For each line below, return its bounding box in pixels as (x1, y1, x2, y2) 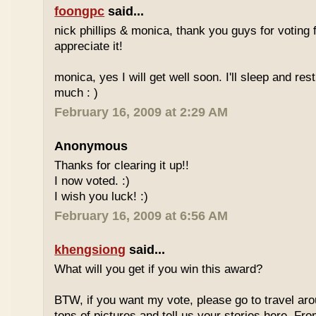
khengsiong (54, 243, 126, 257)
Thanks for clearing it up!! (54, 159, 190, 172)
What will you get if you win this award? (54, 262, 263, 276)
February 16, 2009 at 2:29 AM (54, 105, 229, 119)
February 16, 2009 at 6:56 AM (54, 209, 229, 223)
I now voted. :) (54, 174, 130, 188)
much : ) (54, 86, 99, 99)
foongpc (54, 4, 105, 18)
